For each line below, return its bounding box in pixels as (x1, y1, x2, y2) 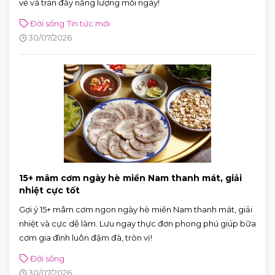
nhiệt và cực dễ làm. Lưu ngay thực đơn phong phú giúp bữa (19, 218, 256, 228)
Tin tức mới (67, 18, 110, 28)
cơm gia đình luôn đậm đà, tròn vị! (19, 232, 152, 242)
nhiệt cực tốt (19, 184, 80, 196)
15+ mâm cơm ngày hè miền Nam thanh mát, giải (19, 172, 242, 184)
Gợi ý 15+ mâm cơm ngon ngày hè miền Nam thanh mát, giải (19, 204, 252, 214)
